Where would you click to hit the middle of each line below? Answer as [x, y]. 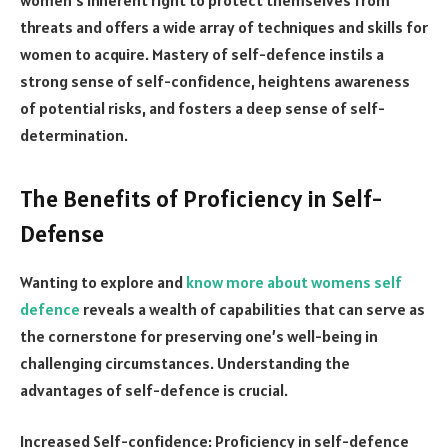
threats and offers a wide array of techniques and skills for [224, 26]
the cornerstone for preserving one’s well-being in [199, 335]
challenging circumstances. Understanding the [185, 362]
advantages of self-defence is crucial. [154, 389]
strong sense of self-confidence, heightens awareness [215, 80]
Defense [62, 233]
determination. [74, 134]
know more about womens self [294, 281]
